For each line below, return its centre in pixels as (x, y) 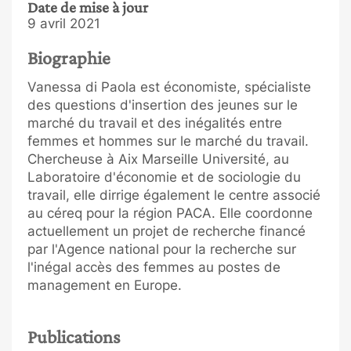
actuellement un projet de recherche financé (166, 231)
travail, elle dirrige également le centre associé (174, 195)
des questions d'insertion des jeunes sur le (163, 105)
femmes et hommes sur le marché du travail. (168, 141)
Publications (74, 336)
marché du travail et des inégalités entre (155, 123)
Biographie (69, 58)
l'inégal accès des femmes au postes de (154, 267)
